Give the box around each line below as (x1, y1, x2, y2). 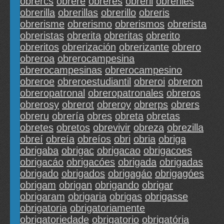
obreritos (20, 41, 59, 53)
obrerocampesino (105, 64, 182, 76)
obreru (20, 110, 49, 122)
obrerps (134, 99, 168, 110)
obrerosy (20, 99, 59, 110)
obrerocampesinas (20, 64, 102, 76)
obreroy (97, 99, 131, 110)
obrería (52, 110, 84, 122)
